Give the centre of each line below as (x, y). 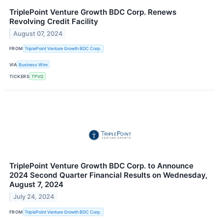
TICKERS (20, 76)
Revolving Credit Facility (54, 21)
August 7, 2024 (36, 185)
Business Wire (33, 64)
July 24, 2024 (34, 197)
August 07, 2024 (38, 33)
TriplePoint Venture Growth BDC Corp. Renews (93, 12)
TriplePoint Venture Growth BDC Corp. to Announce (101, 166)
